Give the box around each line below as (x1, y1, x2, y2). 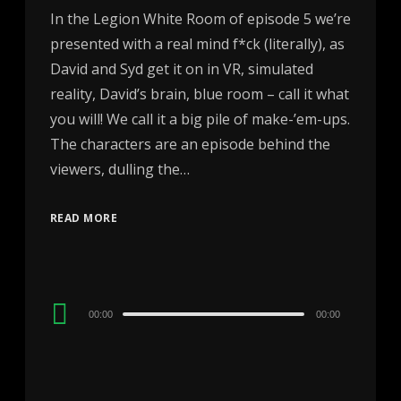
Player (48, 322, 91, 343)
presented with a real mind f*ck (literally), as (49, 34, 345, 55)
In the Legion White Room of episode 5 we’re (49, 9, 351, 30)
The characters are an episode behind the (49, 134, 330, 155)
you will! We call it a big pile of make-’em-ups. (49, 109, 350, 130)
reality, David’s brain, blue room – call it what (49, 84, 349, 105)
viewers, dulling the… (49, 159, 190, 180)
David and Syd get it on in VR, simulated (49, 59, 313, 80)
